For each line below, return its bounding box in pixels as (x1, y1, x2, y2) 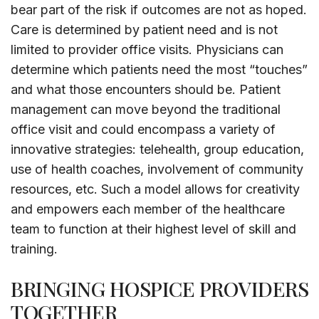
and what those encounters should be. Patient (11, 82, 281, 98)
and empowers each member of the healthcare (11, 202, 285, 217)
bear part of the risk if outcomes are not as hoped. (11, 2, 307, 18)
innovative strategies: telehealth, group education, (11, 142, 304, 157)
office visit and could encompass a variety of (11, 122, 276, 137)
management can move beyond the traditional (11, 102, 281, 117)
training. (11, 241, 58, 257)
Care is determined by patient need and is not (11, 22, 278, 38)
